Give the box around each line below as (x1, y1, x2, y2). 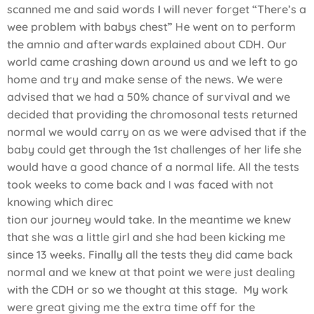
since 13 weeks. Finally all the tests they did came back (7, 247, 293, 262)
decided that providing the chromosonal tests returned (7, 107, 298, 122)
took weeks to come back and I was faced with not (7, 177, 273, 192)
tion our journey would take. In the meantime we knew (7, 212, 291, 227)
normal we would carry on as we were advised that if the (7, 125, 306, 139)
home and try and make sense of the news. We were (7, 72, 282, 87)
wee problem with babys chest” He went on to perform (7, 20, 296, 34)
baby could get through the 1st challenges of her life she (7, 142, 301, 157)
